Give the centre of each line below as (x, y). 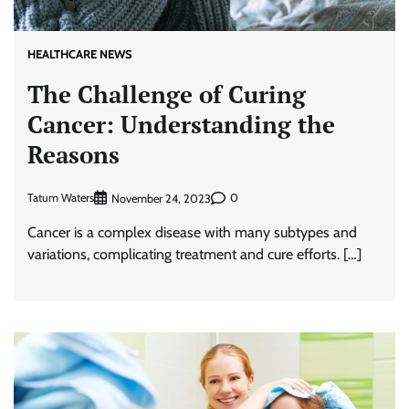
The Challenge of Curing (167, 94)
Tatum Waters (61, 198)
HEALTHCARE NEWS (79, 54)
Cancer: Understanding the (181, 125)
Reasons (73, 155)
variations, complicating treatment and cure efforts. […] (194, 254)
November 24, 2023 (161, 198)
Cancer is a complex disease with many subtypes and (192, 232)
